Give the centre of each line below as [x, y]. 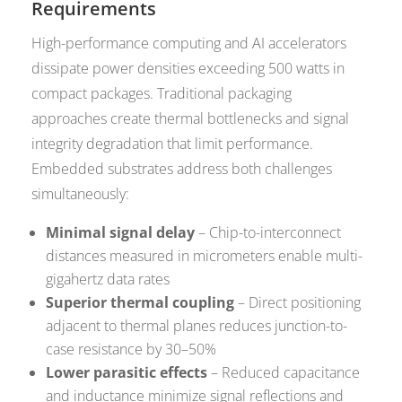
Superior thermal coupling [140, 303]
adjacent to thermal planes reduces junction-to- [197, 326]
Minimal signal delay [121, 233]
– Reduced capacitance [284, 373]
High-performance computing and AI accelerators [189, 44]
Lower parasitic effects [127, 373]
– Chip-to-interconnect [268, 233]
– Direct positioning [298, 303]
